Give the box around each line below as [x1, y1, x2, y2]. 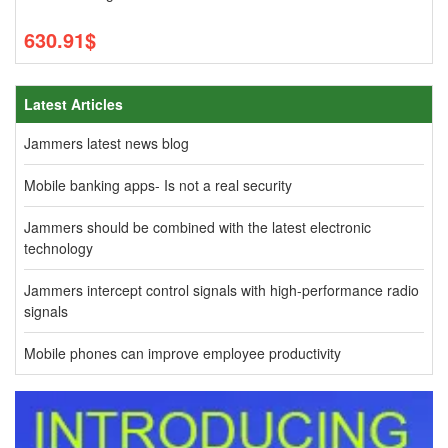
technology [24, 238, 93, 258]
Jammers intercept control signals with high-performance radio [24, 280, 419, 300]
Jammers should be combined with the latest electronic [24, 217, 371, 237]
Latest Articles [24, 94, 123, 114]
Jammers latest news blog [24, 133, 189, 153]
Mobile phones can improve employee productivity [24, 343, 341, 363]
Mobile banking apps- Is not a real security [24, 175, 292, 195]
